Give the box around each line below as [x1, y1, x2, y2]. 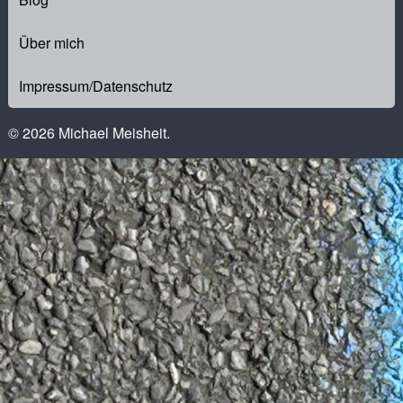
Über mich [18, 32, 85, 54]
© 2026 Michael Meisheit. [7, 122, 170, 144]
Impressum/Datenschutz [18, 76, 173, 97]
